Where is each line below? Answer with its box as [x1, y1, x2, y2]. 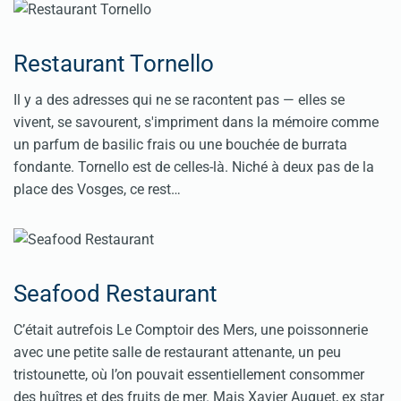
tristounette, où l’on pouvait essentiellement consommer [13, 366, 364, 384]
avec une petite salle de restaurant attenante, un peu [13, 344, 341, 362]
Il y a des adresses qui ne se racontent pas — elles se [13, 90, 345, 108]
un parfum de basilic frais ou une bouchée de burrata [13, 135, 347, 153]
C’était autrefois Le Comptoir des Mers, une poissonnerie [13, 321, 368, 339]
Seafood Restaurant [13, 280, 218, 308]
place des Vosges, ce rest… [13, 180, 181, 198]
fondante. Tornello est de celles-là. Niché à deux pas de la [13, 158, 374, 175]
